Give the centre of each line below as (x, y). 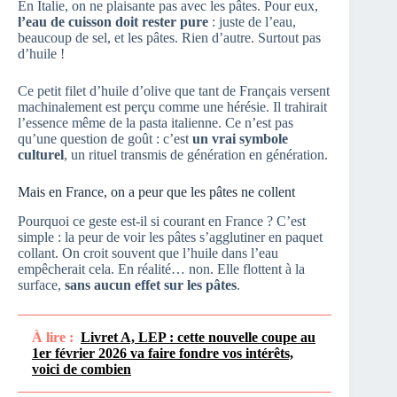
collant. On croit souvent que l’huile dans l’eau (148, 253)
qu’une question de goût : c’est (105, 139)
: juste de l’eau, (252, 22)
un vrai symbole (240, 139)
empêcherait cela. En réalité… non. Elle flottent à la (161, 269)
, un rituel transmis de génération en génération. (196, 155)
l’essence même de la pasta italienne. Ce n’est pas (156, 123)
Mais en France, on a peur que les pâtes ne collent (156, 192)
